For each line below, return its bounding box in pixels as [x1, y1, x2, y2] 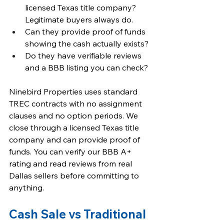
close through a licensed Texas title [9, 122, 141, 132]
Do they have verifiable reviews [25, 50, 143, 60]
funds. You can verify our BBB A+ [9, 146, 133, 156]
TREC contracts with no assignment [9, 98, 144, 108]
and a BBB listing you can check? [25, 62, 148, 72]
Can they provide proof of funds [25, 26, 147, 36]
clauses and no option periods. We [9, 110, 140, 120]
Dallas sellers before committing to [9, 170, 141, 180]
